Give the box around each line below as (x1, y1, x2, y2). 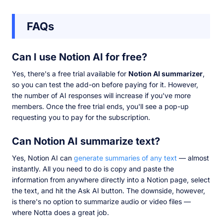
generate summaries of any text (74, 153, 177, 162)
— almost (177, 153, 209, 162)
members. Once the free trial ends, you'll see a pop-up (12, 102, 189, 111)
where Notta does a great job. (12, 208, 111, 217)
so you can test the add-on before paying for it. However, (12, 80, 198, 89)
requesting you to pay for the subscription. (12, 112, 152, 121)
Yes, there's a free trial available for (12, 69, 128, 78)
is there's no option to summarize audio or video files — (12, 197, 191, 206)
